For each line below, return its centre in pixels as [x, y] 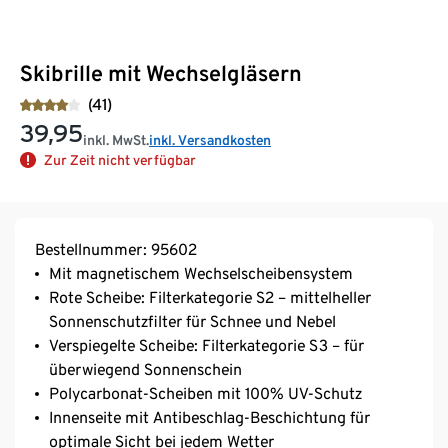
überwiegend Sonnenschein [145, 369]
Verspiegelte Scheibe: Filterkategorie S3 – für [206, 345]
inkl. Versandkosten [210, 139]
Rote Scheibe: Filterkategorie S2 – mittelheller [210, 297]
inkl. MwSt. [116, 139]
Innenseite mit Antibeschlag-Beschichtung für [209, 417]
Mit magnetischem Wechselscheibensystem [201, 273]
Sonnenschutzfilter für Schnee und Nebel [192, 321]
